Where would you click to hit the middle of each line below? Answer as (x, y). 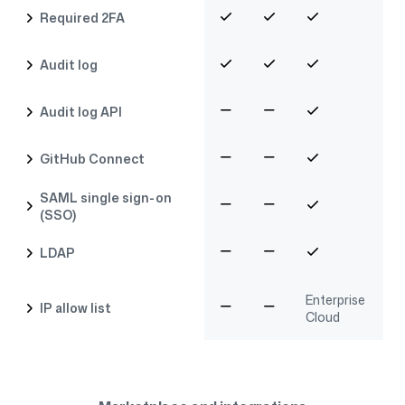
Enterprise (335, 299)
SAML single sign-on (106, 197)
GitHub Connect (93, 159)
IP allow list (76, 308)
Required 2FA (83, 18)
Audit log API (81, 112)
